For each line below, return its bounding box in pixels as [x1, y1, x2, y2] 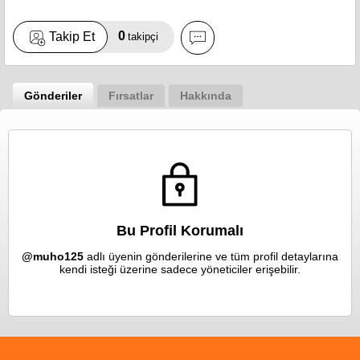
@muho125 [22, 249, 84, 263]
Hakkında [180, 88, 231, 102]
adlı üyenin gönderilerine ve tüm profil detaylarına [84, 249, 338, 263]
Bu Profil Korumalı [117, 222, 243, 239]
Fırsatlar [108, 88, 153, 102]
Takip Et [49, 29, 95, 43]
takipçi [128, 31, 158, 43]
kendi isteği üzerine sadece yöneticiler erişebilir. [59, 262, 301, 276]
